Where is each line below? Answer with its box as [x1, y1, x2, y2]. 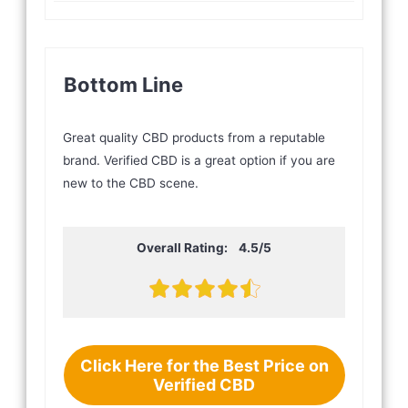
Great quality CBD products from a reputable [63, 130, 326, 146]
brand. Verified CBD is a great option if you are [63, 153, 336, 168]
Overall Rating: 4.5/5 [137, 240, 271, 256]
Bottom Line [64, 73, 184, 97]
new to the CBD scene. [63, 176, 203, 191]
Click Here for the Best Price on [79, 356, 329, 376]
